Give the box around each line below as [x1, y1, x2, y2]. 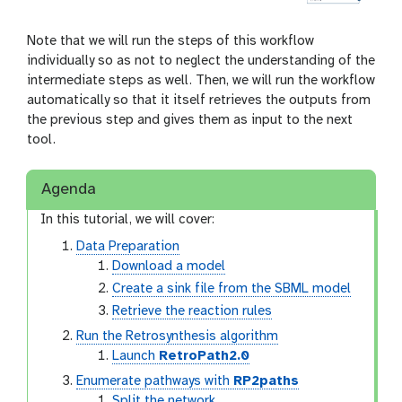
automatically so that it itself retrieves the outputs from [27, 93, 371, 108]
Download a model [112, 258, 226, 274]
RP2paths [233, 373, 300, 389]
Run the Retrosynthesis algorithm [76, 328, 279, 344]
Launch [112, 348, 160, 363]
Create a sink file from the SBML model [112, 281, 352, 296]
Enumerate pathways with [76, 373, 234, 389]
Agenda [41, 180, 97, 198]
